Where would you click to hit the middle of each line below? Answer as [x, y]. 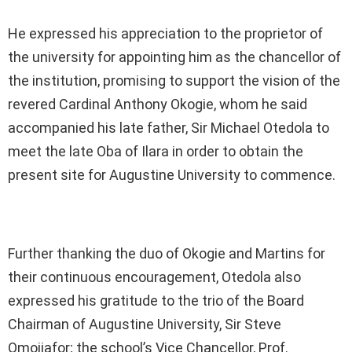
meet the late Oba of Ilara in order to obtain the [156, 152]
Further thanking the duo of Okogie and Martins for [167, 254]
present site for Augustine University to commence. [172, 175]
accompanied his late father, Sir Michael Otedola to [169, 128]
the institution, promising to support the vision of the [174, 81]
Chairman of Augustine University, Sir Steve [145, 324]
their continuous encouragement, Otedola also [154, 277]
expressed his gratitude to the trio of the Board [156, 301]
